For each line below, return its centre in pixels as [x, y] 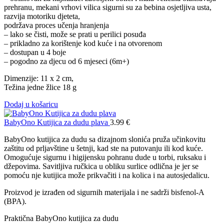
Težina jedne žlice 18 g [40, 87]
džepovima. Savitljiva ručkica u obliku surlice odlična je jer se [101, 166]
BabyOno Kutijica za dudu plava [57, 122]
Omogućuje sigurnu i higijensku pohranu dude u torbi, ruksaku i [105, 157]
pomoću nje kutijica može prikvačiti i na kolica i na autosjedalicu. [107, 175]
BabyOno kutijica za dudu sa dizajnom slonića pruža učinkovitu [105, 139]
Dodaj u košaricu [31, 104]
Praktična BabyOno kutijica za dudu [61, 218]
